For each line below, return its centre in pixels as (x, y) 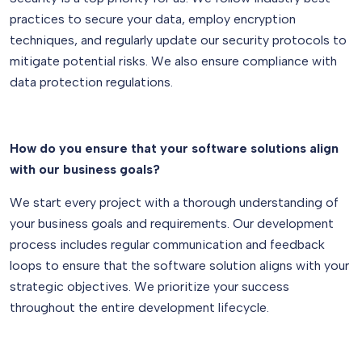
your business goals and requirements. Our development (172, 223)
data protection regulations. (91, 82)
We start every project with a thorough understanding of (174, 202)
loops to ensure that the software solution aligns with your (179, 265)
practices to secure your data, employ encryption (153, 19)
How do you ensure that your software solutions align (174, 148)
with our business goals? (85, 169)
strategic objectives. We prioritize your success (149, 286)
